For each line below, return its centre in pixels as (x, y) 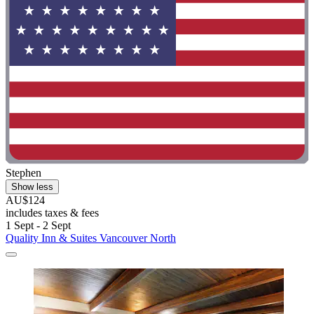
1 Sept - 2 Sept (38, 226)
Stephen (23, 173)
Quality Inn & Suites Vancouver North (91, 238)
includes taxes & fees (52, 213)
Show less (32, 187)
